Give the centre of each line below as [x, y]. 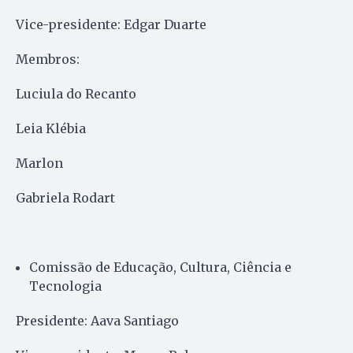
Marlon [39, 163]
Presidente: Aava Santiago [97, 320]
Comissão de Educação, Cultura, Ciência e [160, 267]
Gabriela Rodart [65, 197]
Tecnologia [65, 286]
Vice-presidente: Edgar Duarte [111, 24]
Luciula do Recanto [76, 93]
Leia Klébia [51, 128]
